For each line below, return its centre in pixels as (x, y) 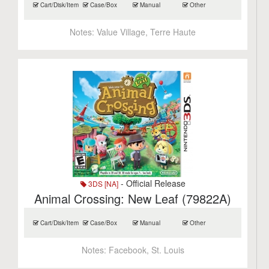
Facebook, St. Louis (146, 250)
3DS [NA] (102, 183)
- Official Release (152, 183)
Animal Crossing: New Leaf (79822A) (133, 198)
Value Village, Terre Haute (147, 32)
